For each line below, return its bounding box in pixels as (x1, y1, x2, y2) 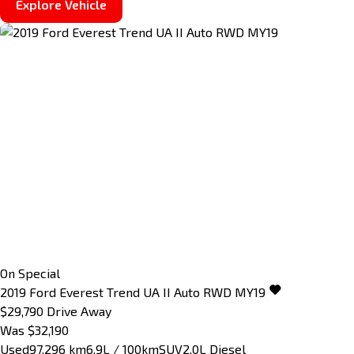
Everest (59, 284, 104, 299)
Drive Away (47, 303, 111, 318)
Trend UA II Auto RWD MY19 (107, 284, 265, 299)
